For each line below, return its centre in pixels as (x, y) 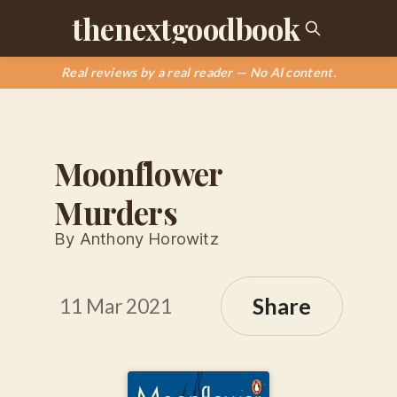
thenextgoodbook (186, 28)
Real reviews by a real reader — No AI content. (198, 72)
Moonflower (138, 173)
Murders (116, 212)
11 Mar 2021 (116, 306)
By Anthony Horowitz (136, 238)
